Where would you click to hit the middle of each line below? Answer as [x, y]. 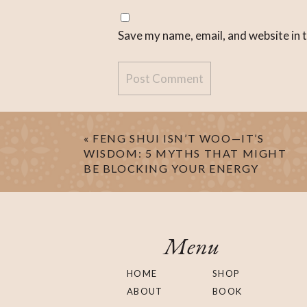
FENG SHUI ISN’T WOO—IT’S [179, 138]
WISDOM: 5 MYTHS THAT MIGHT [185, 153]
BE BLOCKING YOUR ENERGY [171, 168]
